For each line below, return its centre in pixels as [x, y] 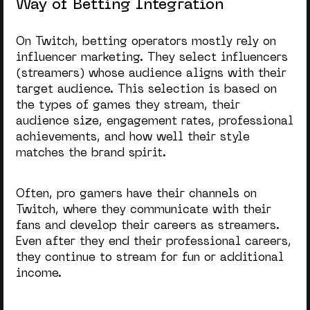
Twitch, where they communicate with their [143, 210]
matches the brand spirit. [91, 154]
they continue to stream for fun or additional [149, 258]
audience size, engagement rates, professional [154, 122]
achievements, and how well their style [133, 138]
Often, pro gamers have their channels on [136, 194]
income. [38, 274]
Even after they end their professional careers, [153, 242]
